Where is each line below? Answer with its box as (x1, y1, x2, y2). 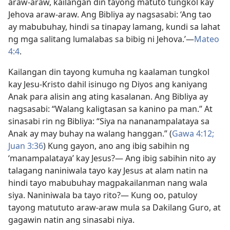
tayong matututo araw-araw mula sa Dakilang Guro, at (8, 202, 221, 213)
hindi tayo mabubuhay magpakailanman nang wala (8, 177, 207, 188)
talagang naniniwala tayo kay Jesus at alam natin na (8, 165, 208, 176)
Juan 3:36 (8, 140, 43, 151)
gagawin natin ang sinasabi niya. (8, 214, 135, 225)
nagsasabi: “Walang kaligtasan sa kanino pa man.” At (8, 103, 213, 114)
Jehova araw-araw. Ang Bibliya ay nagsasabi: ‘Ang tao (8, 9, 212, 20)
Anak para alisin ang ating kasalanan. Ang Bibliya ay (8, 91, 208, 102)
